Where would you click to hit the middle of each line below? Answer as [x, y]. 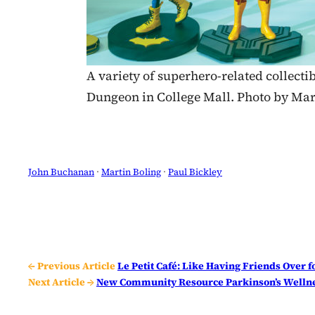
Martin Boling [131, 172]
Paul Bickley [195, 172]
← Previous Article [72, 266]
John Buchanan [61, 172]
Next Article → [61, 282]
